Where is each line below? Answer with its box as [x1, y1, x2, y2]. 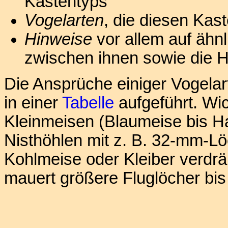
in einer [4, 93, 62, 112]
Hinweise [24, 30, 92, 49]
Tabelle [62, 93, 114, 112]
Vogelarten [24, 11, 104, 30]
